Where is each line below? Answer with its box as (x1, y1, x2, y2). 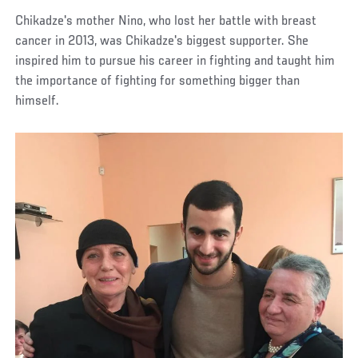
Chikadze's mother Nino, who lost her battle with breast (15, 14, 317, 29)
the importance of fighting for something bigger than (15, 74, 300, 89)
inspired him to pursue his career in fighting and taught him (15, 54, 336, 69)
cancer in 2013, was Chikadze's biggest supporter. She (15, 34, 309, 49)
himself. (15, 93, 60, 109)
